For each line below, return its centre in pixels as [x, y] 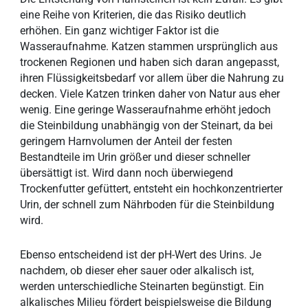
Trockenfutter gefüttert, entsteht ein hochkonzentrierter [152, 189]
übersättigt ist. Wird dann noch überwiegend [127, 173]
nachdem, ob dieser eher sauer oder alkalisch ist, [137, 271]
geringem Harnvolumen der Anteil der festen [126, 142]
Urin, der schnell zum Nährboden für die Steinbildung [147, 205]
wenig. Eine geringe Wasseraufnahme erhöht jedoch [146, 110]
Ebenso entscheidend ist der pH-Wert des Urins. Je [141, 255]
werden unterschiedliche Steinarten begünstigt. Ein [142, 287]
